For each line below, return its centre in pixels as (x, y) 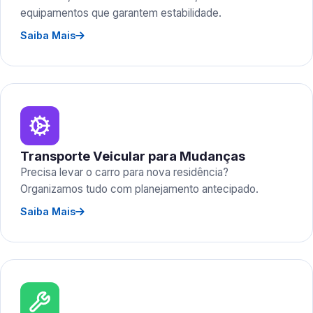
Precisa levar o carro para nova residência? (124, 172)
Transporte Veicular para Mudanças (133, 156)
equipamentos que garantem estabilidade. (121, 13)
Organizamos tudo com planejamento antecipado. (139, 189)
